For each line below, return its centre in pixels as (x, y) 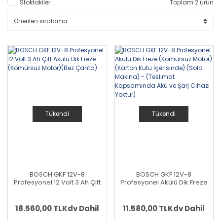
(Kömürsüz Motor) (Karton (164, 190)
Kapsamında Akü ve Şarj (164, 214)
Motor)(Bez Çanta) (57, 198)
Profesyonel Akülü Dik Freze (164, 183)
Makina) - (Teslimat (164, 206)
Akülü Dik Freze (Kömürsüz (57, 190)
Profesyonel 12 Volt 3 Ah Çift (57, 183)
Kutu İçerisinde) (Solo (164, 198)
